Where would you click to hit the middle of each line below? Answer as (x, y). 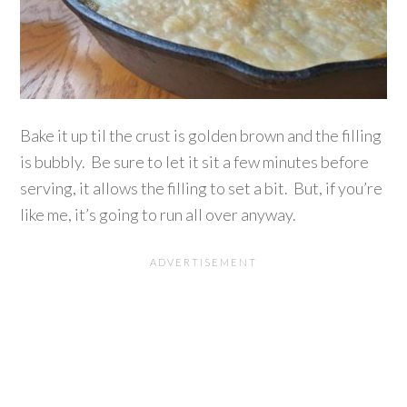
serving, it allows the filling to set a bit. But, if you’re (202, 188)
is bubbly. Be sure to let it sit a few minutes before (195, 161)
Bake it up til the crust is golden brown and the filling (201, 135)
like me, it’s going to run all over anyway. (159, 214)
